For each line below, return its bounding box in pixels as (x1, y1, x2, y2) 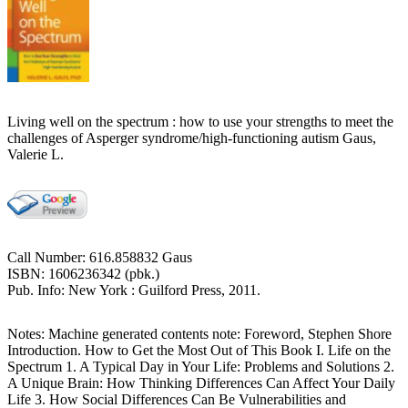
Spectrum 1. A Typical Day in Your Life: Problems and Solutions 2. (7, 358, 394, 374)
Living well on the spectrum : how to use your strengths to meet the (7, 113, 393, 129)
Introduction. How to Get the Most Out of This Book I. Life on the (7, 342, 391, 358)
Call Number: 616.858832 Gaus (7, 249, 192, 265)
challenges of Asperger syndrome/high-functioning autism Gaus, (7, 129, 376, 146)
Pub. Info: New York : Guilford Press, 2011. (7, 281, 260, 298)
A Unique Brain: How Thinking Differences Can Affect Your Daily (7, 374, 395, 391)
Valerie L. (7, 146, 64, 162)
